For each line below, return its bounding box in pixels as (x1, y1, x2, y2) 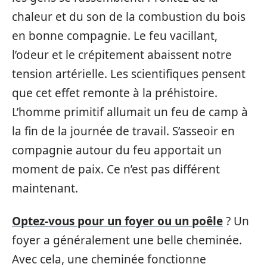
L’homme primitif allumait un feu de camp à (12, 104, 248, 120)
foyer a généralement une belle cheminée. (12, 232, 242, 248)
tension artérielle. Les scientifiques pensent (12, 66, 246, 82)
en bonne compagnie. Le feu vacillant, (12, 28, 218, 44)
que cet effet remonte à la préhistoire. (12, 85, 218, 101)
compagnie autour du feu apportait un (12, 142, 222, 158)
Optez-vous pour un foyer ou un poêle (12, 213, 223, 229)
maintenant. (12, 181, 78, 196)
